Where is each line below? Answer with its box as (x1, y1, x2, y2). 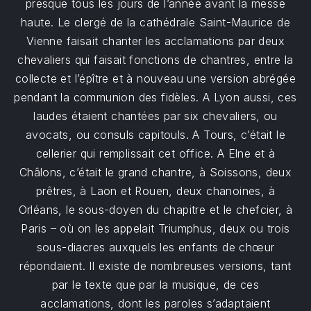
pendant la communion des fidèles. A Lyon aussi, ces (14, 90, 297, 104)
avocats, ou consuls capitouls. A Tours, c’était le (26, 128, 285, 142)
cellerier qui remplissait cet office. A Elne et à (35, 146, 276, 160)
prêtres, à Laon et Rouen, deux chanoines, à (35, 184, 276, 198)
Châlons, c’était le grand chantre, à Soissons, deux (19, 165, 292, 179)
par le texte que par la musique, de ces (51, 278, 260, 292)
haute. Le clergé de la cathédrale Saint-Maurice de (21, 15, 290, 29)
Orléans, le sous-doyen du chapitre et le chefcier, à (18, 203, 293, 217)
